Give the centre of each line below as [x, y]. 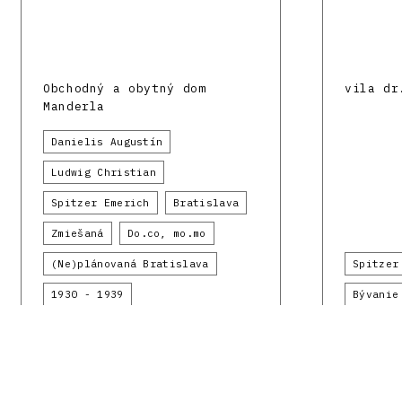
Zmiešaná [78, 233]
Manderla [74, 106]
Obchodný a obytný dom [125, 88]
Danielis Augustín [107, 141]
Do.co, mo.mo [166, 233]
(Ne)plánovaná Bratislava [130, 263]
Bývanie [376, 294]
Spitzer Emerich [100, 202]
